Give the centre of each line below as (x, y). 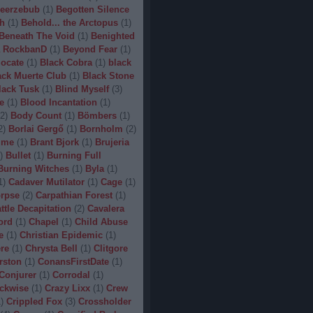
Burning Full (74, 155)
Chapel (43, 222)
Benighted (112, 36)
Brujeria (112, 142)
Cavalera (105, 209)
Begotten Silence (92, 9)
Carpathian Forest (74, 195)
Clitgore (110, 248)
